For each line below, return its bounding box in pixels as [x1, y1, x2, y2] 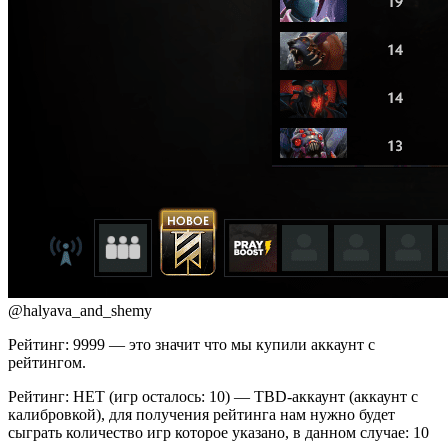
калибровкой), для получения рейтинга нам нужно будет [8, 405, 395, 423]
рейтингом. [8, 353, 86, 371]
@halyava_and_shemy [8, 301, 152, 319]
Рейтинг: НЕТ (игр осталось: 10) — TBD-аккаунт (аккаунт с [8, 387, 418, 405]
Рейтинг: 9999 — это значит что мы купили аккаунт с [8, 335, 375, 353]
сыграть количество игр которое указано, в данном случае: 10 [8, 423, 429, 441]
